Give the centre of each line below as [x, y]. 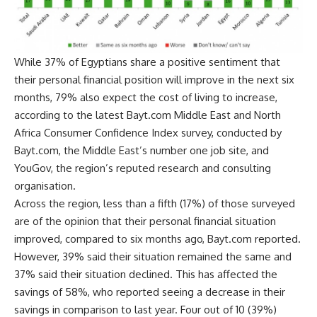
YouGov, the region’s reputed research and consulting [143, 168]
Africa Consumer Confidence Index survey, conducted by [148, 132]
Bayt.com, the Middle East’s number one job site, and [142, 150]
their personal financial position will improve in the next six [154, 79]
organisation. [45, 185]
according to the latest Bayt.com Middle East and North [148, 115]
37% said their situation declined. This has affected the [146, 274]
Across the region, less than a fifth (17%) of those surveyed [155, 203]
